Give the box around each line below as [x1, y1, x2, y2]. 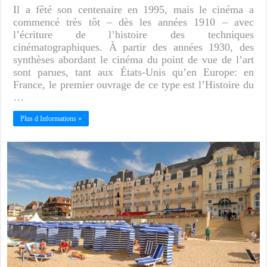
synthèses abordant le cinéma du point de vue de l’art [13, 53, 254, 66]
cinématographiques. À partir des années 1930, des [13, 41, 254, 53]
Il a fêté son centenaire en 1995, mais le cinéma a [13, 3, 254, 15]
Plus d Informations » [20, 114, 82, 123]
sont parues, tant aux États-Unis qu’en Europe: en [13, 66, 254, 78]
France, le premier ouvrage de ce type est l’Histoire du [13, 78, 254, 91]
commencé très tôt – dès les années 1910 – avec [13, 15, 254, 28]
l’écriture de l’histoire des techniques [13, 28, 254, 41]
